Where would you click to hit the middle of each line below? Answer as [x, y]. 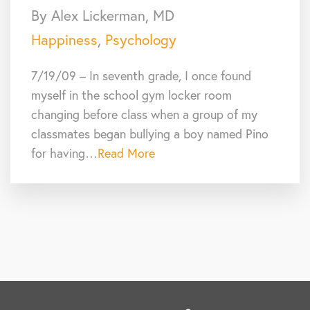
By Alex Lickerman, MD [103, 15]
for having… [64, 153]
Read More [126, 153]
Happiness [64, 39]
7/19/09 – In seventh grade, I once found [141, 75]
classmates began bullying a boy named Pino [150, 133]
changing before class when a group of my [144, 114]
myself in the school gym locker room [131, 94]
